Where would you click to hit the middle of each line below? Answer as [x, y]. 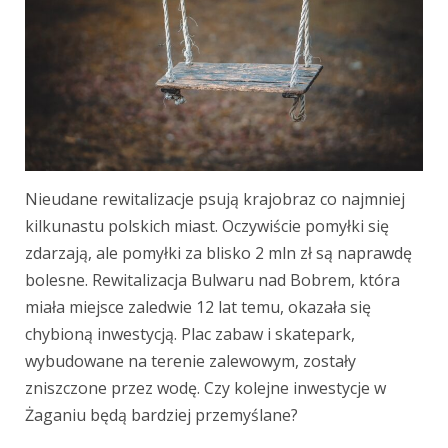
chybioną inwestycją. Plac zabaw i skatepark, [190, 333]
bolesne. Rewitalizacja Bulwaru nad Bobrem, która [212, 279]
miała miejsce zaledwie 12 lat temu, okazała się [198, 306]
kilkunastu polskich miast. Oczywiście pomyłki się [207, 225]
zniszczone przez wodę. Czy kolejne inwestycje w [205, 387]
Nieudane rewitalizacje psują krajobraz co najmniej [215, 198]
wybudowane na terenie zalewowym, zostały [190, 360]
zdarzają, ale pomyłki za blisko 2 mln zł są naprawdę [218, 252]
